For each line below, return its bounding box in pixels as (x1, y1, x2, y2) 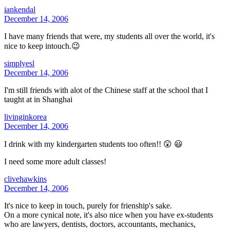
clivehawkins (4, 174, 47, 183)
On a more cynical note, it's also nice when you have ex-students (4, 210, 213, 219)
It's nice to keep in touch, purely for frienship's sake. (4, 201, 172, 210)
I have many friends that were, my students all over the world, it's (4, 31, 215, 41)
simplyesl (4, 59, 34, 68)
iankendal (4, 5, 35, 14)
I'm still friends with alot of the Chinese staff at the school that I (4, 85, 208, 94)
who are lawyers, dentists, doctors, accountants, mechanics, (4, 219, 196, 228)
